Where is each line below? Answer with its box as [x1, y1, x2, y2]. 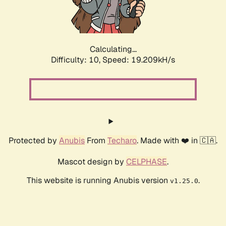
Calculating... [89, 44, 137, 55]
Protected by [9, 135, 59, 146]
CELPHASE [126, 156, 167, 167]
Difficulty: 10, [51, 54, 102, 66]
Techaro [107, 135, 137, 146]
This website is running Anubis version [26, 175, 170, 186]
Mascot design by [58, 156, 126, 167]
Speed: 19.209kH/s [102, 54, 175, 66]
